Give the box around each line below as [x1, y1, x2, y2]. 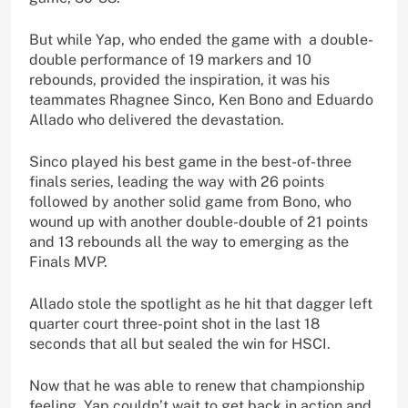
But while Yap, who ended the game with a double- [29, 31, 373, 49]
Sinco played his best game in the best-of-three [29, 153, 352, 171]
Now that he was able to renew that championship [29, 377, 365, 395]
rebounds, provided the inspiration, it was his [29, 71, 330, 89]
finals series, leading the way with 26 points [29, 173, 324, 191]
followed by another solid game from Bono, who [29, 193, 352, 211]
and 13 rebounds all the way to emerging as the [29, 233, 349, 251]
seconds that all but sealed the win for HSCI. [29, 335, 331, 353]
